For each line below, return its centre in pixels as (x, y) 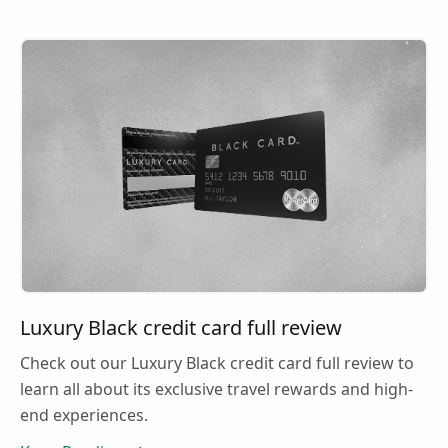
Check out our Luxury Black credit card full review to (217, 363)
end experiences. (84, 415)
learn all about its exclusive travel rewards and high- (216, 389)
